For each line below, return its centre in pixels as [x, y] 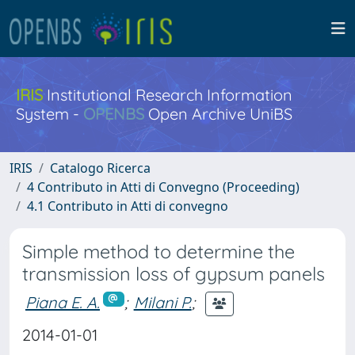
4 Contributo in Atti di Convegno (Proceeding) [163, 187]
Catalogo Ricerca [100, 168]
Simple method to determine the [158, 252]
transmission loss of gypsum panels [174, 274]
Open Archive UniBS [218, 114]
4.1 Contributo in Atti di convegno [128, 206]
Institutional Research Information [168, 95]
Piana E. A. [63, 302]
